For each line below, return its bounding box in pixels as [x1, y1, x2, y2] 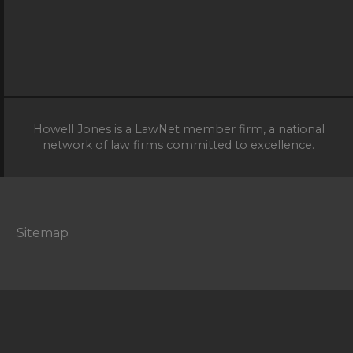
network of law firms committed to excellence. [43, 137, 314, 152]
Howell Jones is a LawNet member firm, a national [32, 121, 325, 136]
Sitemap [16, 225, 69, 240]
